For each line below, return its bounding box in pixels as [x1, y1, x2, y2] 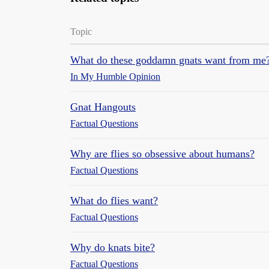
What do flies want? [70, 195, 158, 207]
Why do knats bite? [70, 241, 155, 253]
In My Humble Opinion [70, 71, 160, 82]
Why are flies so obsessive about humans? [70, 148, 255, 160]
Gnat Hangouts [70, 101, 136, 113]
